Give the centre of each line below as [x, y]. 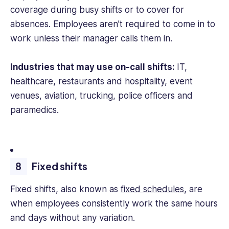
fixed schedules [152, 189]
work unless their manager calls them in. [91, 39]
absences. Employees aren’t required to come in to [113, 24]
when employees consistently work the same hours [114, 203]
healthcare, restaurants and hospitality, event [101, 82]
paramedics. [35, 110]
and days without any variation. [73, 217]
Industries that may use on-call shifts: [94, 67]
